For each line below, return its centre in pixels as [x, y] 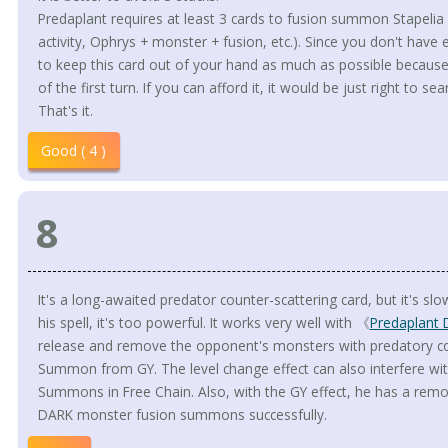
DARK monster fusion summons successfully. [182, 415]
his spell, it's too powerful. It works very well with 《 [203, 323]
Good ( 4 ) [74, 150]
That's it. [65, 110]
